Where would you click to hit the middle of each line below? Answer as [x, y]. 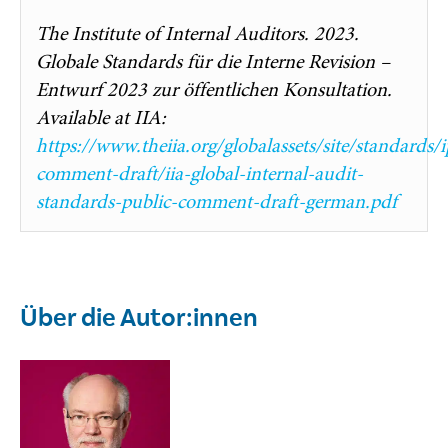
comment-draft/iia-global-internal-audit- [199, 174]
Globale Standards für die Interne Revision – [213, 62]
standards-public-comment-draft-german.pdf [216, 202]
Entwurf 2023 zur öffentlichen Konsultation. [214, 90]
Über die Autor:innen [139, 318]
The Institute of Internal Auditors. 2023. [197, 34]
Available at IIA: [101, 118]
